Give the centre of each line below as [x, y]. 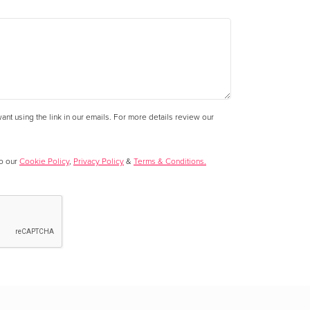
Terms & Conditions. [170, 161]
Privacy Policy [99, 161]
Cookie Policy [44, 161]
